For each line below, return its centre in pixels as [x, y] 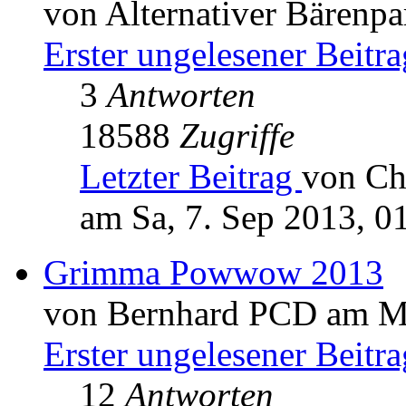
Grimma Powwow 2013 [213, 273]
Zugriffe [237, 136]
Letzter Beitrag [191, 177]
